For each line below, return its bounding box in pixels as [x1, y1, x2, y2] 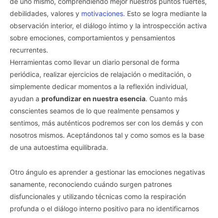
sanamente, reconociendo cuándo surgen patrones [10, 180, 172, 189]
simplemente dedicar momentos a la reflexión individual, [10, 82, 188, 91]
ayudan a [10, 94, 41, 103]
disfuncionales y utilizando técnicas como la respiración [10, 192, 186, 201]
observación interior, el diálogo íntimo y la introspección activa [10, 21, 207, 30]
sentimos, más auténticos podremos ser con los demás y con [10, 119, 203, 127]
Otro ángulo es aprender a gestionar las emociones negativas [10, 168, 205, 177]
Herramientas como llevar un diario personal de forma [10, 58, 180, 67]
